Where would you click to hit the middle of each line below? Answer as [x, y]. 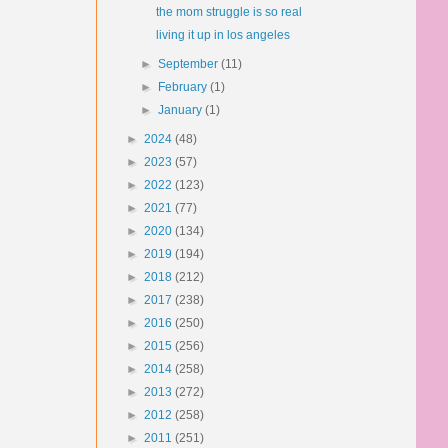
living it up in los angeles [222, 35]
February [184, 87]
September [190, 64]
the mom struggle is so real [228, 12]
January [182, 110]
